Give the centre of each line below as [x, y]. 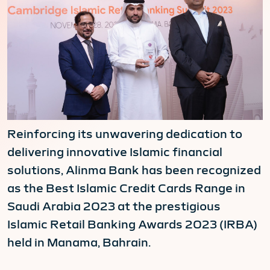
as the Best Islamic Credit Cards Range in [126, 188]
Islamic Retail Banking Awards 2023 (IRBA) [132, 224]
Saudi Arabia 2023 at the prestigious [114, 206]
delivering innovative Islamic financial [115, 152]
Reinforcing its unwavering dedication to [125, 134]
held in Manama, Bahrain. [79, 243]
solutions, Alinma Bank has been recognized [134, 170]
